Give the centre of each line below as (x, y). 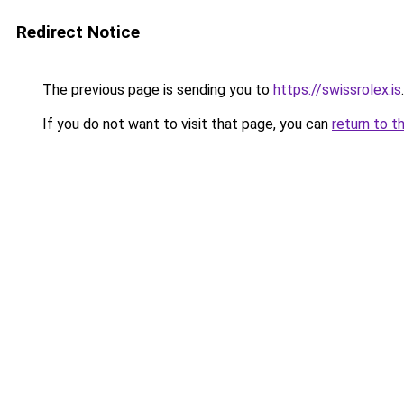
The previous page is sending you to (156, 90)
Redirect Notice (78, 32)
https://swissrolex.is (337, 90)
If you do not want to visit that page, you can (185, 124)
